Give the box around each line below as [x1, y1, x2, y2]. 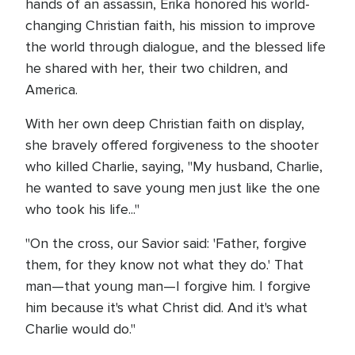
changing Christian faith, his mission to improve [25, 17, 315, 34]
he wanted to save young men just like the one [25, 179, 320, 197]
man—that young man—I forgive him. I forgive [25, 277, 311, 295]
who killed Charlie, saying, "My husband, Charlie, [25, 158, 323, 175]
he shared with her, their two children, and [25, 59, 288, 77]
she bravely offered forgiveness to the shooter [25, 136, 319, 154]
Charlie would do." [25, 320, 136, 338]
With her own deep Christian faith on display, [25, 115, 304, 132]
